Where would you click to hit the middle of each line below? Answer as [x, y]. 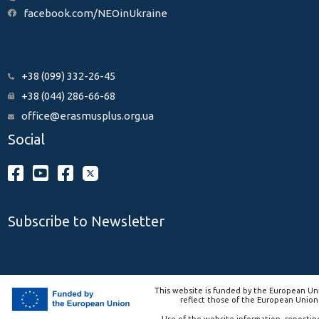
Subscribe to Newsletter [86, 221]
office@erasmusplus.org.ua [87, 116]
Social [26, 139]
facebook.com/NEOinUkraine [95, 13]
